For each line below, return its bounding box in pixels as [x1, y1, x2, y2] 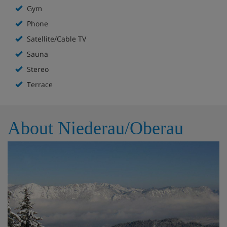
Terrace [25, 79, 53, 89]
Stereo [25, 64, 49, 74]
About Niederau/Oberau [8, 118, 183, 138]
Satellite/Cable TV [25, 33, 86, 44]
